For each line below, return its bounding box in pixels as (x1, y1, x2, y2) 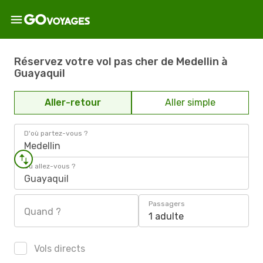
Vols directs (32, 243, 85, 254)
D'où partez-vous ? (24, 129, 87, 137)
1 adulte (149, 211, 184, 222)
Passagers (149, 200, 185, 208)
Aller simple (165, 97, 215, 108)
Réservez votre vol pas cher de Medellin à (14, 55, 228, 68)
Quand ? (24, 206, 61, 217)
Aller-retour (45, 97, 101, 108)
